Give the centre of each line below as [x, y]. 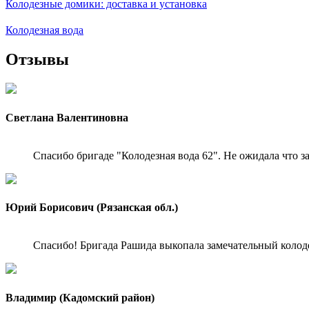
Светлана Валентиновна [67, 117]
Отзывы [37, 60]
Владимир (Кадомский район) [80, 297]
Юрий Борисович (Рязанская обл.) [92, 208]
